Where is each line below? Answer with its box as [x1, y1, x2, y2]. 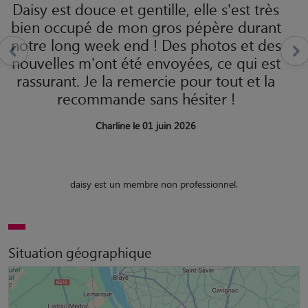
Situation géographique [8, 242, 151, 261]
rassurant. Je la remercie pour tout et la [16, 70, 275, 90]
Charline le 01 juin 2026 [96, 118, 196, 132]
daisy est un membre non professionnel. [70, 177, 238, 190]
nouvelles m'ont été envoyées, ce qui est [11, 52, 280, 72]
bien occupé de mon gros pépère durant [10, 16, 281, 36]
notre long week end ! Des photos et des [10, 34, 281, 54]
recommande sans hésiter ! [56, 88, 235, 108]
